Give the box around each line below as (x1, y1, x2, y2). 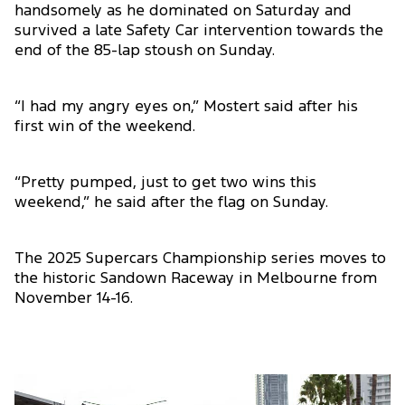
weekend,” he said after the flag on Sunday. (14, 196, 328, 211)
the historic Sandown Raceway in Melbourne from (14, 272, 377, 287)
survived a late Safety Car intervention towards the (14, 24, 383, 39)
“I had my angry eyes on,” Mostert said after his (14, 100, 358, 115)
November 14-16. (14, 292, 133, 306)
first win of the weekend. (14, 120, 195, 135)
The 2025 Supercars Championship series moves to (14, 252, 386, 267)
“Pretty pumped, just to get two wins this (14, 176, 316, 191)
